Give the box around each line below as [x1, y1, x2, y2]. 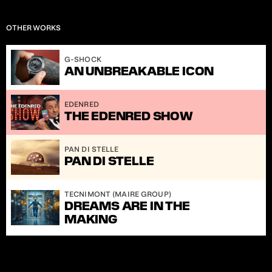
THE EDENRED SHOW [64, 108, 193, 124]
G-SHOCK [64, 55, 101, 64]
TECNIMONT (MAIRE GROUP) [64, 190, 171, 199]
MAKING [64, 211, 117, 227]
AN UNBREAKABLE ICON [64, 63, 214, 79]
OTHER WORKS [6, 24, 61, 32]
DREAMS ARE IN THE [64, 198, 190, 214]
